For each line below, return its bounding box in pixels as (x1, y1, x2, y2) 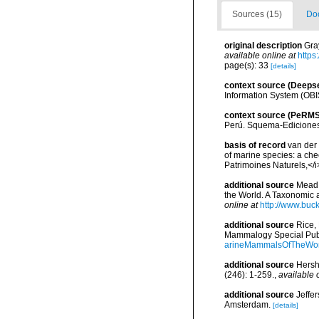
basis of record (224, 140, 286, 150)
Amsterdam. (224, 300, 271, 310)
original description (224, 41, 302, 51)
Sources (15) (232, 9, 282, 19)
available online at (224, 51, 296, 61)
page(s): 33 (224, 61, 271, 70)
